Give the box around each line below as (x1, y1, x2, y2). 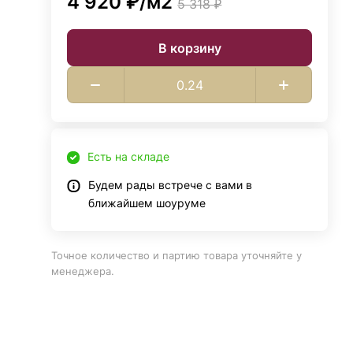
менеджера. (51, 265, 115, 277)
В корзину (158, 39, 221, 56)
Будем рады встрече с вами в (88, 178, 253, 191)
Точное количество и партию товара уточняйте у (51, 249, 303, 262)
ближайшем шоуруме (88, 196, 206, 210)
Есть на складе (87, 150, 170, 163)
